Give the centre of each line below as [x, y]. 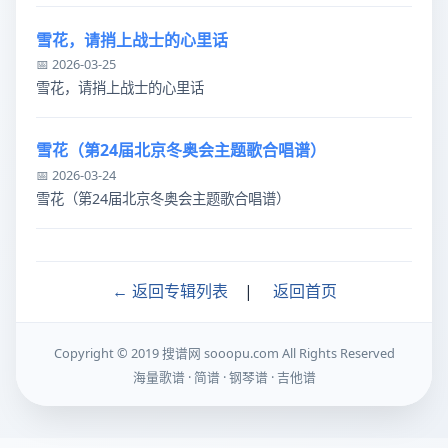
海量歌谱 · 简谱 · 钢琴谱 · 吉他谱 [224, 377]
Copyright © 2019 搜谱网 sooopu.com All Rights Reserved [224, 353]
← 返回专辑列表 [169, 291]
